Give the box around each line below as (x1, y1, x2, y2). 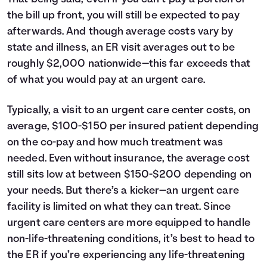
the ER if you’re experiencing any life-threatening (7, 250, 246, 261)
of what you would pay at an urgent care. (7, 74, 206, 86)
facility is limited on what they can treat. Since (7, 201, 231, 213)
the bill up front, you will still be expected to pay (7, 10, 240, 21)
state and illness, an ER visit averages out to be (7, 42, 235, 54)
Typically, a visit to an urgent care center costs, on (7, 105, 251, 116)
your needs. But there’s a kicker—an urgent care (7, 185, 239, 197)
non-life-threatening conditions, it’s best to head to (7, 234, 255, 245)
